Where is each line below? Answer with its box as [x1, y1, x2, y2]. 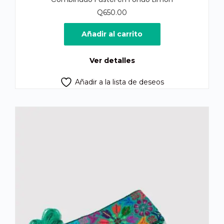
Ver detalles [89, 56, 135, 65]
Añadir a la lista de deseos [75, 77, 164, 86]
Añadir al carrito [81, 29, 142, 38]
